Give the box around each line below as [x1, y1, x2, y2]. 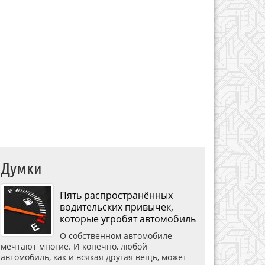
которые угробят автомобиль [60, 212, 196, 225]
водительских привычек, [60, 200, 173, 214]
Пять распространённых [60, 188, 173, 202]
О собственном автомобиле [60, 230, 172, 241]
